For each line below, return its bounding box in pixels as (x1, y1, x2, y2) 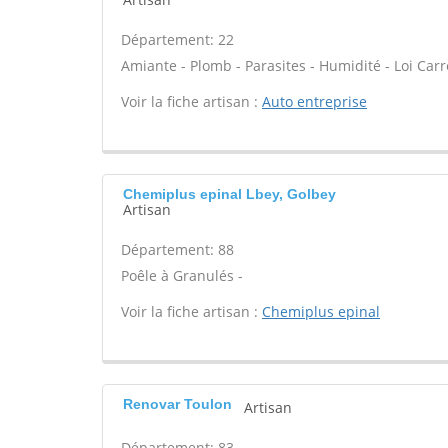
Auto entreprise (262, 92, 367, 111)
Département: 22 (121, 30, 234, 49)
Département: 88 (121, 240, 234, 259)
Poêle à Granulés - (121, 266, 243, 285)
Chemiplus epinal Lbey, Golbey (123, 186, 336, 202)
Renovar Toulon (123, 396, 232, 412)
